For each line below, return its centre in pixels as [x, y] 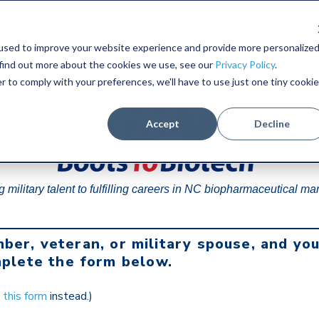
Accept [162, 123]
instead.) [70, 297]
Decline [272, 123]
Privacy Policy [245, 64]
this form [25, 297]
